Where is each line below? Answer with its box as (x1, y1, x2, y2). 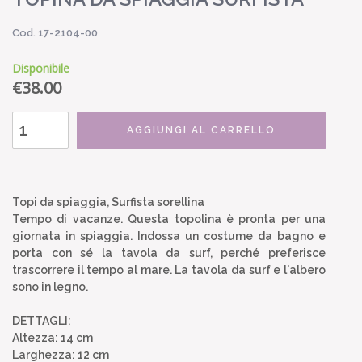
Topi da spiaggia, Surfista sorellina (12, 195, 204, 208)
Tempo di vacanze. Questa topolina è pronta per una (12, 212, 326, 225)
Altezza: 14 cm (12, 330, 93, 344)
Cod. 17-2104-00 (12, 26, 98, 39)
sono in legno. (12, 280, 88, 293)
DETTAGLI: (12, 314, 71, 327)
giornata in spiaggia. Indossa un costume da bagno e (12, 229, 326, 242)
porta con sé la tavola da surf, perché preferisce (12, 246, 326, 259)
